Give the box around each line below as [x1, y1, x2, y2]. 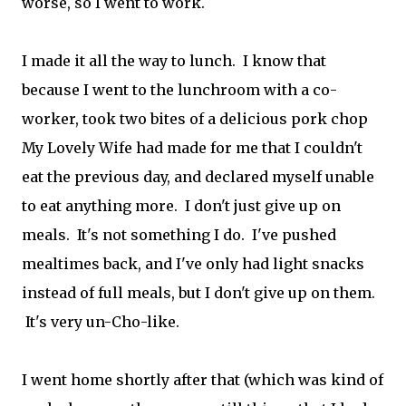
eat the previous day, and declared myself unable [22, 168, 374, 186]
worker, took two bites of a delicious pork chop [22, 110, 368, 128]
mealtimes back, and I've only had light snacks [22, 255, 364, 273]
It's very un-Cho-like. [22, 313, 179, 331]
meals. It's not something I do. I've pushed [22, 226, 336, 244]
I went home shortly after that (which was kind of [22, 371, 383, 389]
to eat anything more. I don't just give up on [22, 197, 341, 215]
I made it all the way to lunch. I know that [22, 52, 326, 70]
